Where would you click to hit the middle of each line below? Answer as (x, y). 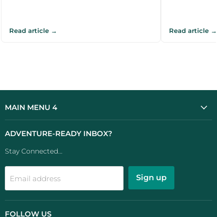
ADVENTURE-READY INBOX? (59, 133)
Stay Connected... (34, 151)
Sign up (151, 177)
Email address (35, 178)
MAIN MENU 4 (31, 107)
